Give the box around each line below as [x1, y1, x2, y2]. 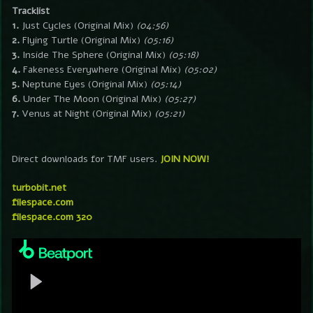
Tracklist [12, 3, 50, 17]
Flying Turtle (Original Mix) [20, 33, 143, 47]
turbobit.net [12, 180, 66, 194]
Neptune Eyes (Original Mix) [20, 77, 150, 91]
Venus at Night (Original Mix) [19, 106, 154, 120]
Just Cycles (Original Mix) [19, 18, 136, 32]
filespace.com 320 [12, 210, 92, 224]
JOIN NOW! [160, 152, 210, 166]
